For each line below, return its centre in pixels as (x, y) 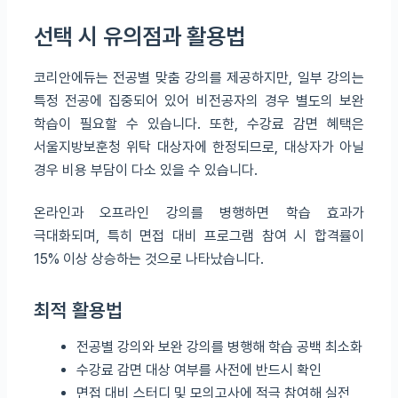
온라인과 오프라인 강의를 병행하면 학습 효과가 (199, 213)
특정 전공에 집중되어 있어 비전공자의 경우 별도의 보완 (199, 101)
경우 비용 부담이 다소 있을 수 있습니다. (146, 171)
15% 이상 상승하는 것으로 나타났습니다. (149, 259)
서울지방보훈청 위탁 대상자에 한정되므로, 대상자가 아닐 (199, 147)
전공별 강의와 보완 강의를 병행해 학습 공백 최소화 (219, 347)
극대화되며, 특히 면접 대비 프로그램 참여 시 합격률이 (199, 236)
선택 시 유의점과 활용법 (139, 36)
